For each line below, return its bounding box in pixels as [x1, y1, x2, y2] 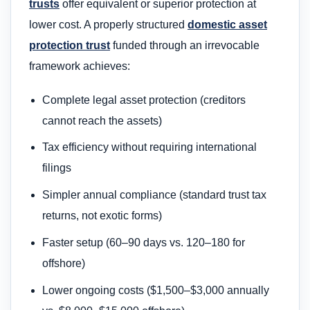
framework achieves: [29, 60, 130, 73]
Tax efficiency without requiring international [42, 141, 257, 154]
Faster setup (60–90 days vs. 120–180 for [42, 237, 246, 249]
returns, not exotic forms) [42, 210, 163, 222]
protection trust [29, 39, 110, 52]
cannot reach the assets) [42, 114, 163, 127]
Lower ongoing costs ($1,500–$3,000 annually [42, 284, 270, 296]
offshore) [42, 257, 86, 270]
